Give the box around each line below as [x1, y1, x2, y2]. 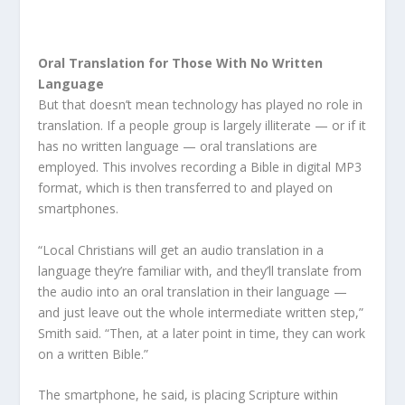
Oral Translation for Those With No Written [38, 54, 324, 72]
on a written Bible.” [38, 344, 149, 363]
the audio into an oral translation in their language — [38, 282, 348, 300]
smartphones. [38, 200, 119, 218]
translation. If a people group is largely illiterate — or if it [38, 117, 367, 135]
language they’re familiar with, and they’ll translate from [38, 261, 363, 279]
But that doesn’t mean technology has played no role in [38, 96, 363, 114]
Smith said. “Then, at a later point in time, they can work [38, 324, 366, 342]
